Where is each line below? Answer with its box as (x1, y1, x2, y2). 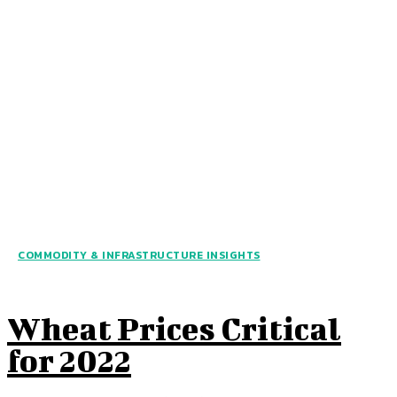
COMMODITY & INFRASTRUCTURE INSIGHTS (18, 247, 261, 264)
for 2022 (7, 341, 131, 379)
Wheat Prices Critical (7, 309, 341, 347)
